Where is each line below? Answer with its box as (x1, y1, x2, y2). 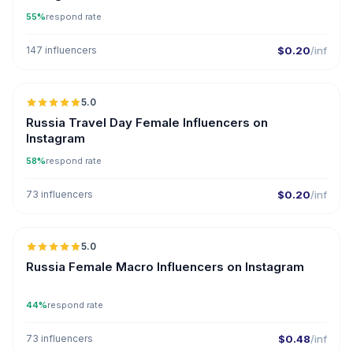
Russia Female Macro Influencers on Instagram (26, 259, 304, 274)
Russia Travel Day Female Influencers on (26, 115, 268, 130)
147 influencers (26, 44, 97, 56)
